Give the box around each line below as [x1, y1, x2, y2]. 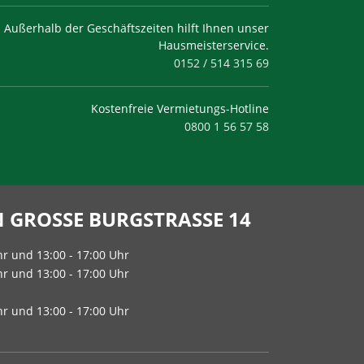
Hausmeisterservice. [158, 37, 269, 53]
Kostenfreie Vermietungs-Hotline [91, 101, 269, 116]
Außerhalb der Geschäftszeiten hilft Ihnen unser [4, 20, 269, 36]
